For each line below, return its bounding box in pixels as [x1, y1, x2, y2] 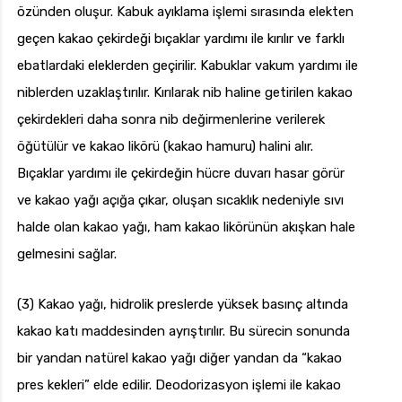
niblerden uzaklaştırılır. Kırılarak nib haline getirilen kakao [17, 84, 353, 101]
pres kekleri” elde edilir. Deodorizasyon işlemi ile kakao [17, 377, 341, 394]
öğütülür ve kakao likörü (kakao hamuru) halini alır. [17, 138, 313, 155]
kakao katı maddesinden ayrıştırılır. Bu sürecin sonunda [17, 323, 350, 340]
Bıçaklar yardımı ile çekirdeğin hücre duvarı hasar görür [17, 165, 345, 182]
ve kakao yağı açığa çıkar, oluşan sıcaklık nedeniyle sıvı [17, 192, 344, 209]
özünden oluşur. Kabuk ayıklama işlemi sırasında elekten [17, 4, 354, 21]
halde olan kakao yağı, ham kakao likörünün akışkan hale [17, 219, 355, 236]
